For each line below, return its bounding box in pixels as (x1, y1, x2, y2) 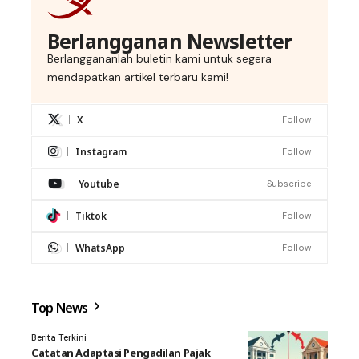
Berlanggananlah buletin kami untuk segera (47, 50, 272, 66)
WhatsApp (75, 240, 125, 255)
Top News (31, 298, 91, 317)
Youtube (79, 176, 119, 191)
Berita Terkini (31, 331, 87, 343)
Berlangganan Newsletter (47, 26, 292, 54)
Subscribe (267, 178, 311, 190)
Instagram (75, 144, 127, 159)
